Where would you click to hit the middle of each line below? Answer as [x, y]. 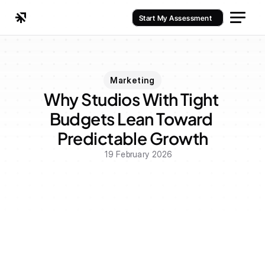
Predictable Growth [132, 138]
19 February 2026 [139, 154]
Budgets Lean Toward [131, 119]
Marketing [132, 80]
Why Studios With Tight [131, 99]
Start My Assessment [175, 18]
